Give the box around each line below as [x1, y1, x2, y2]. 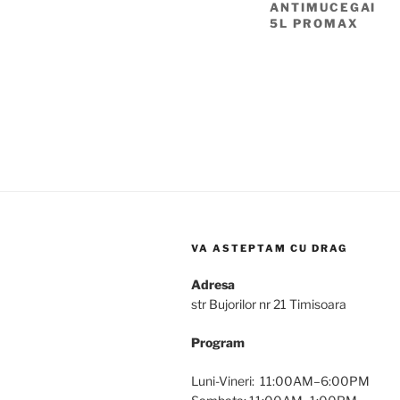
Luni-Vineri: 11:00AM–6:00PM [191, 373, 370, 389]
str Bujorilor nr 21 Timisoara [191, 296, 346, 312]
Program [191, 335, 245, 351]
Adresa [191, 277, 235, 293]
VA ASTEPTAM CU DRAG [191, 242, 347, 255]
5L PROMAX [270, 15, 359, 30]
